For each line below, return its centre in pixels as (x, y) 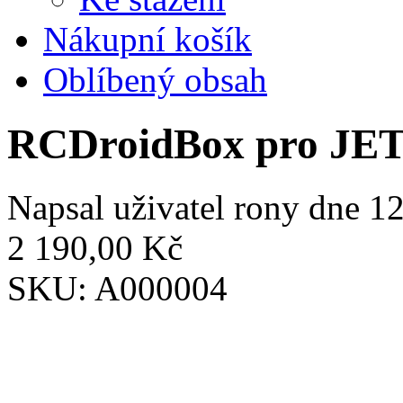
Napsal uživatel (121, 208)
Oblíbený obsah (155, 80)
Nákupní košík (148, 40)
